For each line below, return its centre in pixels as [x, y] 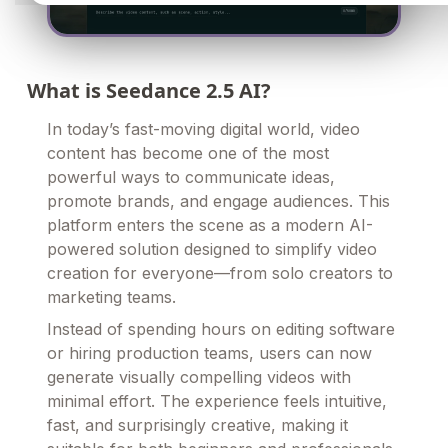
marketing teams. [111, 296]
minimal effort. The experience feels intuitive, [217, 400]
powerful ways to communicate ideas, [191, 176]
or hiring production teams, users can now [209, 352]
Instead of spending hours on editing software [221, 328]
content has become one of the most [188, 152]
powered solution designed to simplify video [212, 248]
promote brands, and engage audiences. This [218, 200]
